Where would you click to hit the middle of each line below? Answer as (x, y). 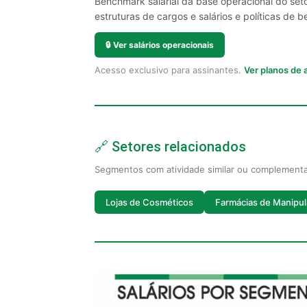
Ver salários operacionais (163, 45)
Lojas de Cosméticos (149, 202)
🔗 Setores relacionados (170, 147)
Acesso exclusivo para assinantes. (169, 70)
